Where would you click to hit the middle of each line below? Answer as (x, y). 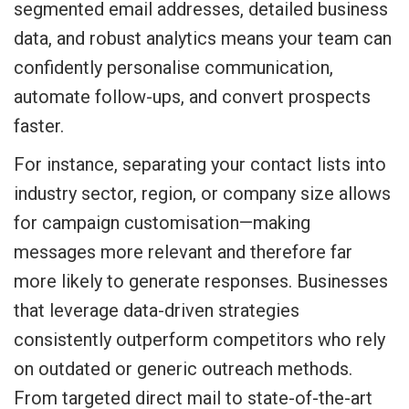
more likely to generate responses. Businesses (201, 281)
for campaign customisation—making (162, 223)
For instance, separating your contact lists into (200, 164)
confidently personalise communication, (173, 68)
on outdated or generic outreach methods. (183, 369)
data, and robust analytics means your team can (203, 38)
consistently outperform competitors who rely (199, 340)
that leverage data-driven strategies (157, 310)
